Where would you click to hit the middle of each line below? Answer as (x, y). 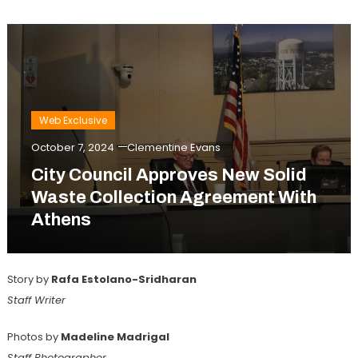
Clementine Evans (173, 148)
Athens (61, 220)
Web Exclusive (73, 121)
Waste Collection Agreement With (173, 198)
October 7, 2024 (72, 148)
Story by (29, 280)
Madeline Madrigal (115, 337)
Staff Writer (36, 300)
